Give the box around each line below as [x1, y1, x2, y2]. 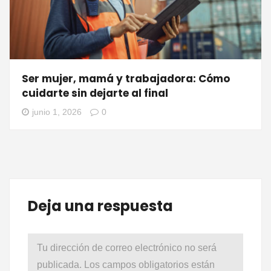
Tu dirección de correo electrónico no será [37, 243, 217, 253]
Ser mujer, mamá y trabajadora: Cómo [22, 71, 230, 87]
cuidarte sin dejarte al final [22, 86, 168, 101]
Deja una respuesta [28, 196, 173, 217]
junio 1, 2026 [32, 107, 82, 117]
